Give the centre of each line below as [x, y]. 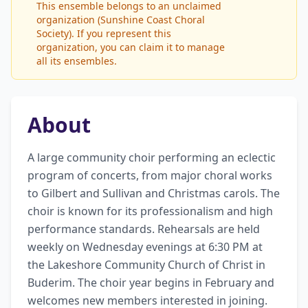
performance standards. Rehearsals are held [144, 229]
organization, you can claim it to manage [131, 47]
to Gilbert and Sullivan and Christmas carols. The [154, 193]
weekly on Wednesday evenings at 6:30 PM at [145, 247]
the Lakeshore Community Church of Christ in [146, 265]
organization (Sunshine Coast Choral [121, 20]
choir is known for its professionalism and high [150, 211]
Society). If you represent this [104, 33]
